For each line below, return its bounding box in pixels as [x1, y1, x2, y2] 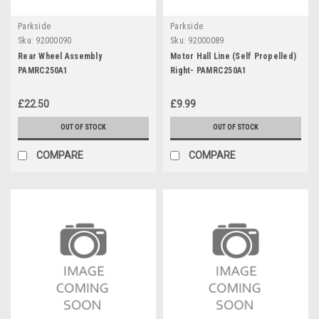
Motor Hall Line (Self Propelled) [170, 51, 296, 61]
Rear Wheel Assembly [18, 51, 102, 61]
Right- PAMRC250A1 [170, 65, 247, 75]
